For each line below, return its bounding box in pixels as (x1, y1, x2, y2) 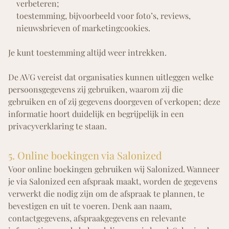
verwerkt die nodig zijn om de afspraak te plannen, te (8, 188, 204, 199)
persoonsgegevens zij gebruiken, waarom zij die (8, 84, 183, 95)
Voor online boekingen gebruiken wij (8, 164, 147, 175)
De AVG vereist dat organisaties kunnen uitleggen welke (8, 72, 214, 83)
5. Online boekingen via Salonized (8, 148, 162, 163)
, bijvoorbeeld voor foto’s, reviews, (65, 10, 191, 21)
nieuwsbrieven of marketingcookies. (16, 22, 150, 34)
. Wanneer (183, 164, 219, 175)
